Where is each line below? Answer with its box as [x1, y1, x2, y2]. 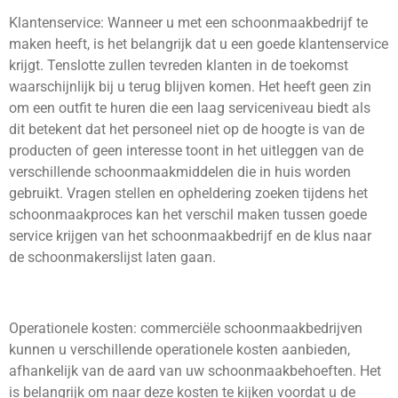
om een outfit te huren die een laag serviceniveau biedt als [9, 99, 370, 116]
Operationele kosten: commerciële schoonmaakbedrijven [9, 320, 362, 338]
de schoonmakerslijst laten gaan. [9, 248, 216, 266]
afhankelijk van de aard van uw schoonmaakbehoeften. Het [9, 362, 381, 380]
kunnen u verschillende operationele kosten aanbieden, [9, 341, 350, 359]
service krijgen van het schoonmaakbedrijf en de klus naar [9, 227, 371, 244]
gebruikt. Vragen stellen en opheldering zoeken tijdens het [9, 184, 368, 202]
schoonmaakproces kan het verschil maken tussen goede [9, 205, 367, 223]
